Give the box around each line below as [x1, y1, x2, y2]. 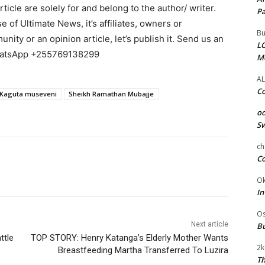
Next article [190, 220, 228, 229]
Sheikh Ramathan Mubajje [69, 89, 154, 99]
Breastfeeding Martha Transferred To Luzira [57, 245, 228, 256]
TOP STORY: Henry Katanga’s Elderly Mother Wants [30, 232, 228, 244]
